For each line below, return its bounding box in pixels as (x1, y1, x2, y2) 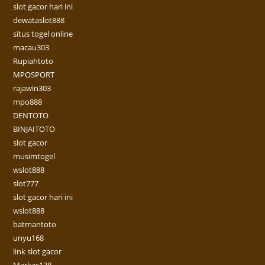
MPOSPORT (13, 69, 55, 80)
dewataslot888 (13, 15, 65, 26)
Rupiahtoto (13, 56, 54, 67)
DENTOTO (13, 110, 49, 121)
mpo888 (13, 96, 43, 108)
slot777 (13, 178, 39, 189)
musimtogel (13, 151, 56, 162)
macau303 (13, 42, 50, 53)
